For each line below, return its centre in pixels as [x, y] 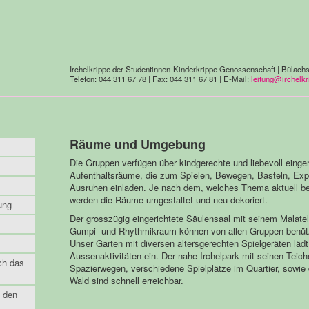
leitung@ [266, 79]
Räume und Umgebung [137, 144]
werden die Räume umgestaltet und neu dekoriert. [168, 200]
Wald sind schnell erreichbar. [126, 280]
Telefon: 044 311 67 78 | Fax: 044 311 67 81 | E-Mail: [160, 79]
